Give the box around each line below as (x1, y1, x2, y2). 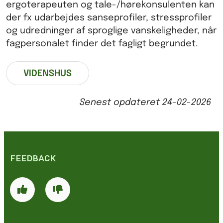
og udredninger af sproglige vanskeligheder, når (6, 26, 217, 36)
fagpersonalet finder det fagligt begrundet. (6, 39, 198, 49)
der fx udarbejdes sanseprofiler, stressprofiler (6, 13, 212, 23)
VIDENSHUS (23, 69, 72, 78)
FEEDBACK (10, 152, 56, 164)
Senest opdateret (80, 98, 162, 108)
